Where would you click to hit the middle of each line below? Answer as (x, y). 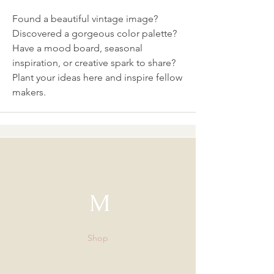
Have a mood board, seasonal (77, 48)
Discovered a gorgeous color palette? (94, 33)
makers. (30, 92)
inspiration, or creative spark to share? (94, 63)
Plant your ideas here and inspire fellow (97, 77)
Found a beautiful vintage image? (85, 19)
